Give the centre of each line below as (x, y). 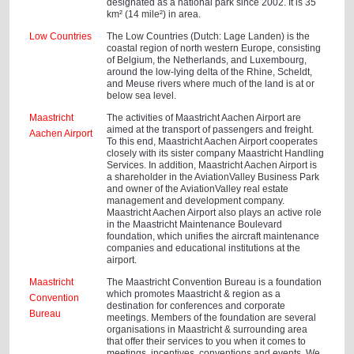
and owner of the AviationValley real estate (198, 189)
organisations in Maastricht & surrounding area (207, 330)
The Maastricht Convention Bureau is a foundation (215, 282)
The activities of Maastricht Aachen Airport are (204, 118)
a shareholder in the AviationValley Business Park (213, 177)
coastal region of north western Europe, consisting (214, 48)
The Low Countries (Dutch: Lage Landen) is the (209, 36)
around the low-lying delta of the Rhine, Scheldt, (210, 72)
